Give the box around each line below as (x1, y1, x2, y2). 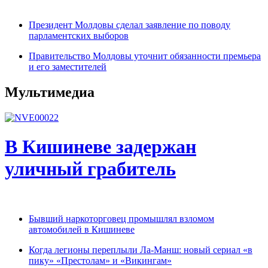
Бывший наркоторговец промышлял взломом (29, 213, 214, 224)
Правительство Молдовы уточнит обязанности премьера (29, 51, 261, 61)
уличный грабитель (5, 158, 176, 180)
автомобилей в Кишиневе (29, 224, 135, 234)
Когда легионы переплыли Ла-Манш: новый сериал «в (29, 244, 252, 255)
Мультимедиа (5, 84, 95, 100)
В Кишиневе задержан (5, 136, 196, 158)
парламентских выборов (29, 31, 129, 41)
